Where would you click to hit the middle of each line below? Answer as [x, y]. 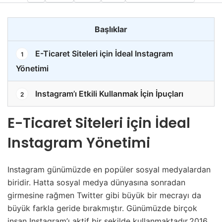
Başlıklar [111, 29]
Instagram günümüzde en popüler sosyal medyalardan [109, 170]
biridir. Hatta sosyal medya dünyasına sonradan [96, 183]
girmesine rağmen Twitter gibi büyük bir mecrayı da [104, 195]
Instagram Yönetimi [79, 143]
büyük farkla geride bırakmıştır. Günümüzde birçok [102, 208]
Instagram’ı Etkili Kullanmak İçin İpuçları [108, 94]
